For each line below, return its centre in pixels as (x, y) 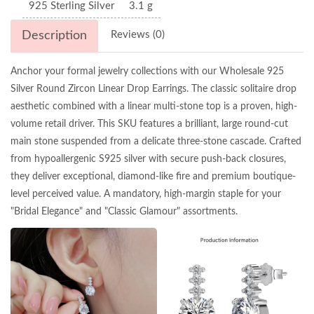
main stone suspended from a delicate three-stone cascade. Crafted (156, 141)
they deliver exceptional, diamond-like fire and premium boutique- (153, 176)
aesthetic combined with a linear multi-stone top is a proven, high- (154, 106)
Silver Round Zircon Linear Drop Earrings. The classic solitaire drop (153, 89)
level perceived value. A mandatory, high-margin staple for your (146, 194)
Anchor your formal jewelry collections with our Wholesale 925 (147, 71)
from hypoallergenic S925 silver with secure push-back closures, (148, 159)
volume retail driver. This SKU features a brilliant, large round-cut (149, 124)
